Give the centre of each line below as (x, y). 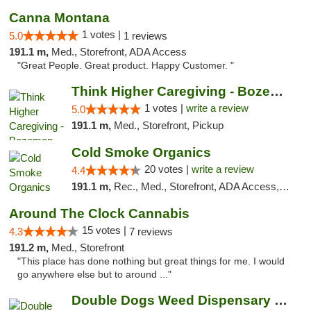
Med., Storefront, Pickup (168, 125)
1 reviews (145, 36)
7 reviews (151, 232)
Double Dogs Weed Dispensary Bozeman (280, 300)
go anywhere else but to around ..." (94, 275)
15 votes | (106, 230)
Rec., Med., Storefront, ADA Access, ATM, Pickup (196, 186)
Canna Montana (59, 18)
